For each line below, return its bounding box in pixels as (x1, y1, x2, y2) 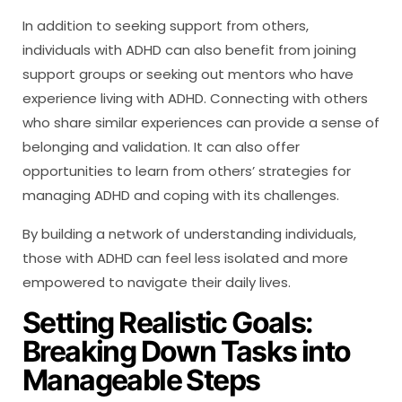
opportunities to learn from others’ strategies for (22, 162, 351, 181)
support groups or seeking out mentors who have (22, 65, 354, 84)
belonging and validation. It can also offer (22, 137, 300, 157)
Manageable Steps (22, 363, 260, 398)
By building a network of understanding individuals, (22, 224, 356, 244)
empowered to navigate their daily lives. (22, 273, 291, 293)
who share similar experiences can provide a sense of (22, 113, 380, 133)
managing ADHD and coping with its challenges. (22, 186, 339, 205)
